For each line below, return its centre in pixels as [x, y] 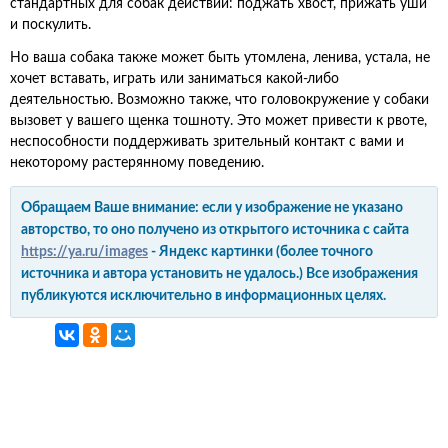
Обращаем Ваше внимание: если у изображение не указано [212, 208]
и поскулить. [50, 25]
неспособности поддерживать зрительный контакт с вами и [207, 142]
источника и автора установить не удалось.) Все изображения [219, 274]
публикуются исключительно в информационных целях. [203, 296]
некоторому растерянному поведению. [137, 163]
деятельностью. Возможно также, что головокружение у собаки [219, 100]
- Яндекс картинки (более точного [260, 252]
